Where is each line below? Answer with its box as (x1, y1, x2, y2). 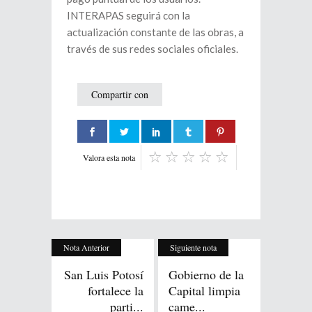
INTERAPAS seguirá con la (67, 9, 190, 22)
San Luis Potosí (64, 266, 143, 283)
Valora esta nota (83, 152, 135, 164)
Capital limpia (169, 282, 240, 299)
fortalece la (88, 282, 143, 299)
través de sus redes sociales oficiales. (67, 42, 238, 56)
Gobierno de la (169, 266, 244, 283)
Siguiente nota (170, 242, 217, 253)
